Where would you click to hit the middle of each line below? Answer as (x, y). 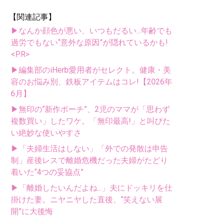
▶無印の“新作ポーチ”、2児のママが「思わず (90, 109)
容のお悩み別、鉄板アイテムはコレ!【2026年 (92, 82)
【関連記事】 (32, 17)
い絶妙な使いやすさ (46, 133)
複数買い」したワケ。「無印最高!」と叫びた (91, 121)
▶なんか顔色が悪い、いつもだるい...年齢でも (92, 30)
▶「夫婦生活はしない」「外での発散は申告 (89, 148)
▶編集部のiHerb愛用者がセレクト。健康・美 (91, 70)
